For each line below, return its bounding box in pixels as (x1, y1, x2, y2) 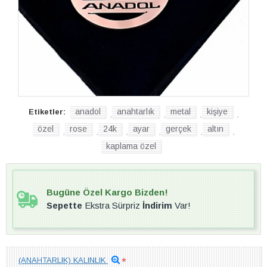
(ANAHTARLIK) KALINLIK (18, 256, 108, 265)
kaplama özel (106, 141, 156, 151)
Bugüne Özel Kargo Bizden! (46, 187, 168, 197)
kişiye (206, 107, 228, 116)
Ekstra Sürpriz (82, 200, 142, 210)
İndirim (142, 200, 172, 210)
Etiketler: (28, 107, 66, 116)
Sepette (46, 200, 82, 210)
